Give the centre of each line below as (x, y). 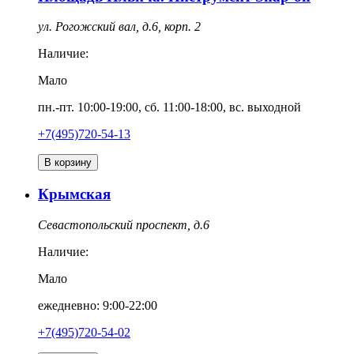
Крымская (74, 194)
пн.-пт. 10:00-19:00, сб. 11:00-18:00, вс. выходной (169, 107)
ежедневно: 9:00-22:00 (98, 305)
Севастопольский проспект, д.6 (124, 224)
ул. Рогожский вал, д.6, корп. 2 (119, 27)
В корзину (68, 163)
